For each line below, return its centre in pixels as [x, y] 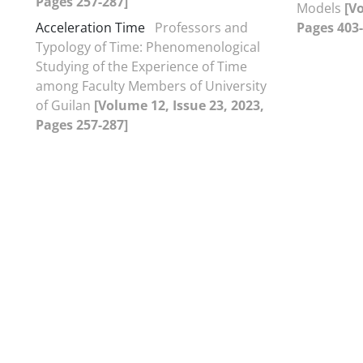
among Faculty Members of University [151, 85]
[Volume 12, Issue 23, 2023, [179, 105]
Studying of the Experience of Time [141, 66]
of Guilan [65, 105]
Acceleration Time [90, 27]
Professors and [201, 27]
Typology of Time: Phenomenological [148, 47]
